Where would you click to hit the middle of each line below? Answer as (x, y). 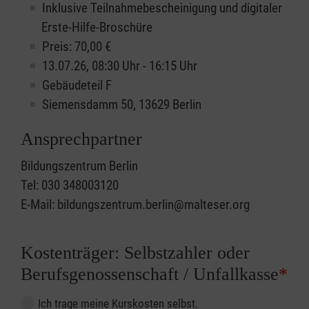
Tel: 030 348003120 (70, 186)
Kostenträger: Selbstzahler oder (135, 253)
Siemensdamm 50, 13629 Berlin (122, 105)
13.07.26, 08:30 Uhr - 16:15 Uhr (120, 66)
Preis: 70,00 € (77, 47)
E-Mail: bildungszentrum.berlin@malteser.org (135, 205)
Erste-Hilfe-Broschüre (97, 28)
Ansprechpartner (81, 139)
